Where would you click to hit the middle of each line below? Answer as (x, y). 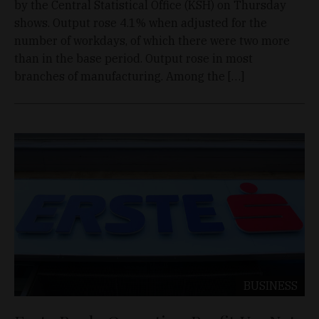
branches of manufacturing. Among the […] (129, 76)
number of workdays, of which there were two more (152, 40)
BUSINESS (271, 286)
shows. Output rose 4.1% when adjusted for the (141, 22)
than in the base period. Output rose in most (134, 58)
